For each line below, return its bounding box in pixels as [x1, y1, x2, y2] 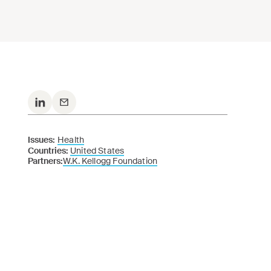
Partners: [28, 155, 63, 166]
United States [70, 145, 125, 156]
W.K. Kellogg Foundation [63, 155, 158, 166]
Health [57, 134, 85, 145]
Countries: [28, 145, 70, 156]
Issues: [28, 134, 55, 145]
